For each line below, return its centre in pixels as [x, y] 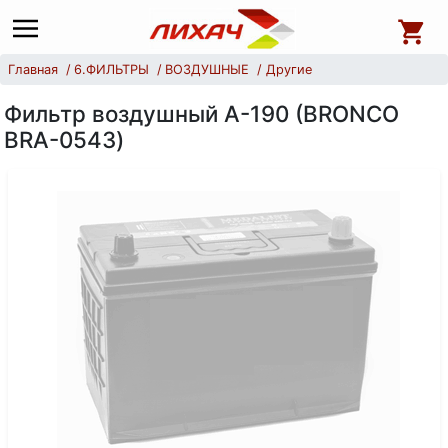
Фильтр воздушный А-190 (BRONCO [201, 113]
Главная [33, 69]
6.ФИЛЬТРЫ [112, 69]
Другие [288, 69]
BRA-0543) [64, 139]
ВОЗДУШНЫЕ [207, 69]
